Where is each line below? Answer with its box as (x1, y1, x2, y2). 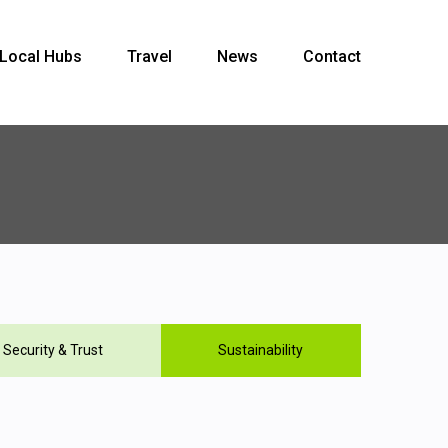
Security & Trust (3, 341, 104, 358)
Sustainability (218, 341, 304, 358)
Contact (303, 47, 361, 66)
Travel (127, 47, 172, 66)
